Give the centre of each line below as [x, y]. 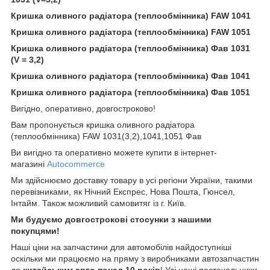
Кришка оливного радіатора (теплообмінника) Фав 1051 [130, 92]
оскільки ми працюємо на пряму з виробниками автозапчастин [135, 258]
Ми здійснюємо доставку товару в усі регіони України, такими [132, 180]
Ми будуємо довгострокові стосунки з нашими [111, 219]
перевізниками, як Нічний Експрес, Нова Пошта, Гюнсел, [123, 191]
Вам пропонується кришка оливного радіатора [103, 124]
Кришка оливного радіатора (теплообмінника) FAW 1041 [131, 15]
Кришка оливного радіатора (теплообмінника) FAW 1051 [131, 32]
